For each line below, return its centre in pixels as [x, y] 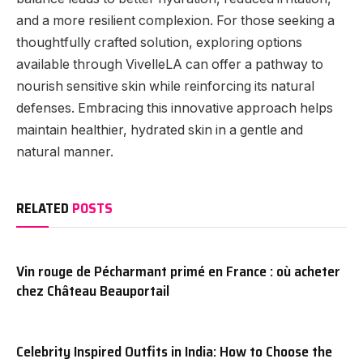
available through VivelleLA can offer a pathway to [170, 64]
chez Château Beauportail [93, 290]
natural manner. [65, 152]
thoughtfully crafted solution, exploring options [159, 42]
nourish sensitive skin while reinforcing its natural [165, 86]
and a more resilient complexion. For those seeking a [175, 20]
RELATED [44, 208]
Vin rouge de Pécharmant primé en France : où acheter [178, 271]
